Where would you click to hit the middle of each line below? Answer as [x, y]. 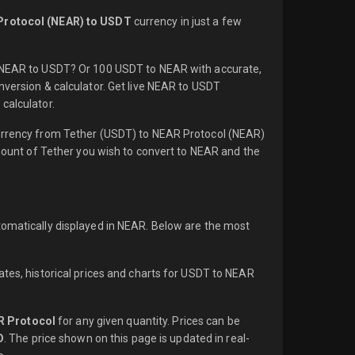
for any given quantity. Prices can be [147, 321]
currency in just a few [186, 21]
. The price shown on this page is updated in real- [126, 338]
